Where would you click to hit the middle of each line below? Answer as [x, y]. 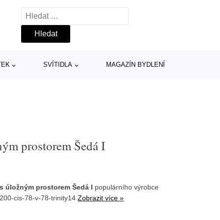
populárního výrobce [126, 187]
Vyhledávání [43, 14]
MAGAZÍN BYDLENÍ [136, 65]
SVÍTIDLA [58, 65]
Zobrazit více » [101, 198]
